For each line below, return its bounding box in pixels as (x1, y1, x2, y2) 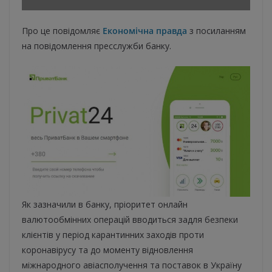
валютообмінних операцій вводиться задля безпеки (22, 213, 238, 225)
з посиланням (187, 25, 246, 37)
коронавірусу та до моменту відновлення (22, 243, 193, 256)
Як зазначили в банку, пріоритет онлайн (22, 198, 188, 210)
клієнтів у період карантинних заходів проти (22, 228, 204, 240)
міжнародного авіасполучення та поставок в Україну (22, 259, 242, 271)
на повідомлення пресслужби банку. (22, 40, 171, 52)
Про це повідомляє (22, 25, 103, 37)
